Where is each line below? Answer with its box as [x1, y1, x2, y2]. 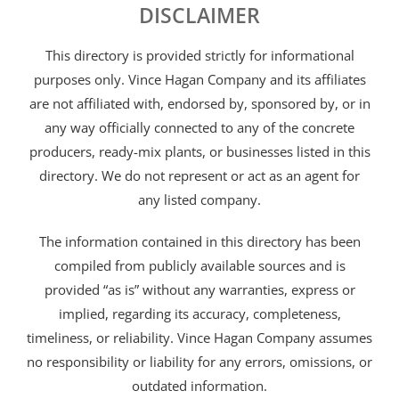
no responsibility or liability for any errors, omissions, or [27, 353, 372, 371]
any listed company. [138, 191, 261, 209]
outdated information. [132, 377, 267, 395]
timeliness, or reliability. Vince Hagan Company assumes [27, 329, 372, 347]
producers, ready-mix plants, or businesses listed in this [28, 142, 370, 161]
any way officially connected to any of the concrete [45, 118, 354, 137]
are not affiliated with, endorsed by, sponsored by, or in [28, 94, 370, 113]
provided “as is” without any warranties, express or [44, 281, 355, 299]
